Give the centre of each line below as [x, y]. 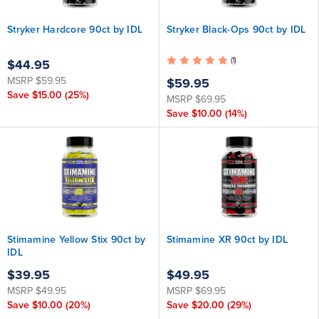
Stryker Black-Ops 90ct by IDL [236, 30]
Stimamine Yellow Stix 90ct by [77, 240]
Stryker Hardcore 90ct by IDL [75, 30]
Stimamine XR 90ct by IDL [227, 240]
